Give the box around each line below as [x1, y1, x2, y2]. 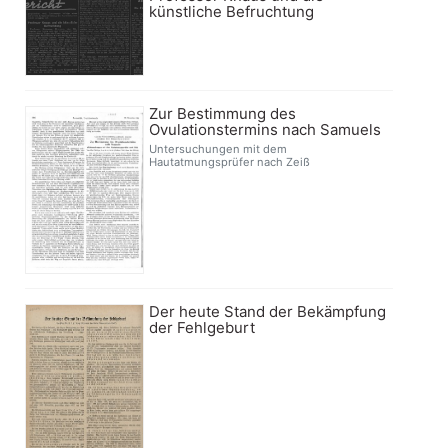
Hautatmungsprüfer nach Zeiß [149, 155, 311, 170]
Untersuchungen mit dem [149, 142, 288, 157]
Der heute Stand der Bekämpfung [149, 302, 387, 322]
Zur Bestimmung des [149, 104, 297, 124]
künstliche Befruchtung [149, 2, 315, 22]
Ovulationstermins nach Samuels [149, 120, 382, 140]
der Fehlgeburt [149, 318, 256, 338]
